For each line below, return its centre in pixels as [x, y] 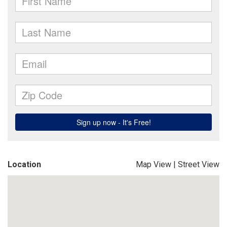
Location [24, 164]
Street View [199, 164]
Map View [154, 164]
